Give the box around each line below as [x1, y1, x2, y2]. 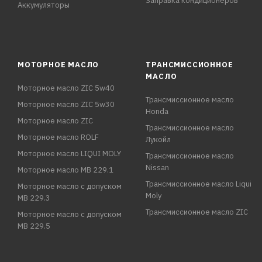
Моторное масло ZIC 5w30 [18, 99, 115, 109]
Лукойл [146, 135, 171, 144]
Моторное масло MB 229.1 [18, 165, 113, 175]
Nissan [146, 163, 170, 173]
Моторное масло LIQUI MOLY [18, 149, 121, 158]
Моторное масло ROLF [18, 132, 99, 142]
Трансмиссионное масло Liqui [146, 179, 252, 189]
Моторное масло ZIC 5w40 [18, 83, 115, 93]
